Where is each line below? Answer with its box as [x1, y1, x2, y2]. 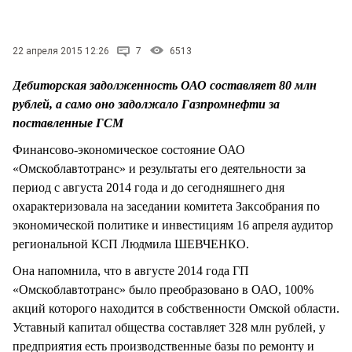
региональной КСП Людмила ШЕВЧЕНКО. [13, 236, 249, 251]
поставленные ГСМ [13, 115, 123, 130]
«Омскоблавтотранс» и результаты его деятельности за [13, 161, 306, 175]
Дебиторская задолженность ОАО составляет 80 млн [13, 78, 317, 92]
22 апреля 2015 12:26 [13, 45, 109, 57]
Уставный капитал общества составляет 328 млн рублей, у [13, 320, 325, 334]
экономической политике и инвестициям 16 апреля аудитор [13, 218, 333, 232]
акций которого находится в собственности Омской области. [13, 301, 339, 315]
